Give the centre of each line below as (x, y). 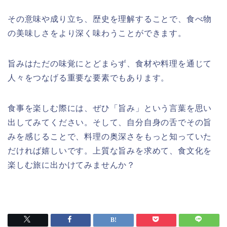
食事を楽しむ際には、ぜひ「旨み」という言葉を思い (110, 108)
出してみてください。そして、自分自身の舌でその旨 (110, 123)
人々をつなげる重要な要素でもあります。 (89, 78)
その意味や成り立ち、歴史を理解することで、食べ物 (110, 19)
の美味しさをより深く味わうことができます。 (97, 33)
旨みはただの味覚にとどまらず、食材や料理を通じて (110, 64)
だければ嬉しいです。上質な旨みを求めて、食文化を (110, 151)
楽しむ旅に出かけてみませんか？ (71, 165)
